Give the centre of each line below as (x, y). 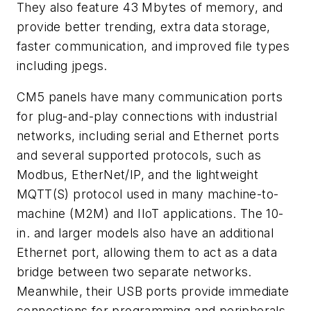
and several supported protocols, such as (139, 155)
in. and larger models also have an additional (145, 233)
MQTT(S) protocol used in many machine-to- (148, 194)
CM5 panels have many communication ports (150, 97)
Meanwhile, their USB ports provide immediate (153, 292)
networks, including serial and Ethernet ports (148, 136)
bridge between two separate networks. (134, 272)
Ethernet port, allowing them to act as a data (147, 253)
